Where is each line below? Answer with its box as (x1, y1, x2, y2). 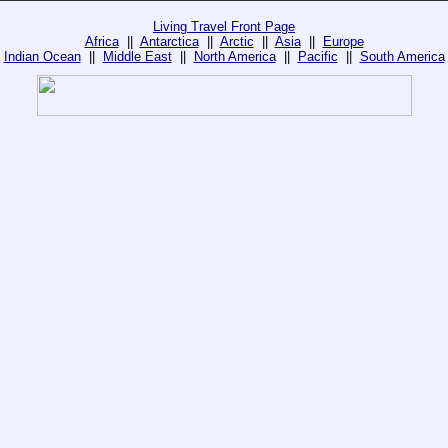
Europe (322, 34, 364, 49)
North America (193, 49, 276, 64)
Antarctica (139, 34, 199, 49)
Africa (84, 34, 119, 49)
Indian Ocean (3, 49, 81, 64)
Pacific (297, 49, 338, 64)
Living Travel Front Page (153, 19, 295, 34)
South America (359, 49, 445, 64)
